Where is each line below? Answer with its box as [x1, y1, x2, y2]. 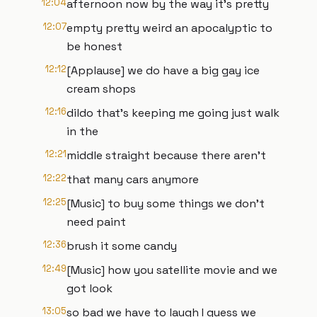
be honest [67, 39, 122, 54]
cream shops [67, 81, 136, 96]
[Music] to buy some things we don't [67, 196, 265, 211]
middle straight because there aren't [67, 148, 266, 163]
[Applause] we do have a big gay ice [67, 63, 260, 78]
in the [67, 124, 98, 139]
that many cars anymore [67, 172, 199, 187]
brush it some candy [67, 238, 177, 253]
